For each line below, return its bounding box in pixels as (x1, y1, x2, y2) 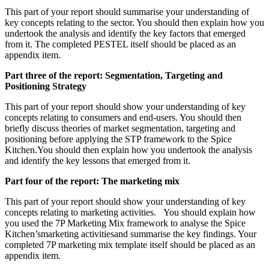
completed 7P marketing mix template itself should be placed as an (5, 240, 255, 250)
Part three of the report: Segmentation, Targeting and (5, 70, 223, 81)
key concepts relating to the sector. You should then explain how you (5, 17, 264, 28)
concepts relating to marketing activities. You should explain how (5, 207, 256, 218)
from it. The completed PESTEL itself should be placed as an (5, 39, 236, 50)
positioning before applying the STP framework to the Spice (5, 134, 232, 145)
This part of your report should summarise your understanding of (5, 7, 249, 17)
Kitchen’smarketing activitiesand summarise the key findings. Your (5, 229, 256, 240)
